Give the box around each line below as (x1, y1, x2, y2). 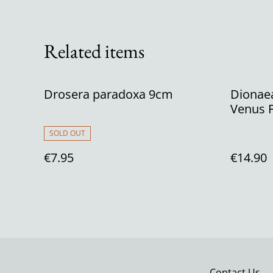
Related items (44, 38, 144, 64)
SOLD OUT (49, 128, 85, 138)
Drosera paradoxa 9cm (44, 86, 173, 102)
